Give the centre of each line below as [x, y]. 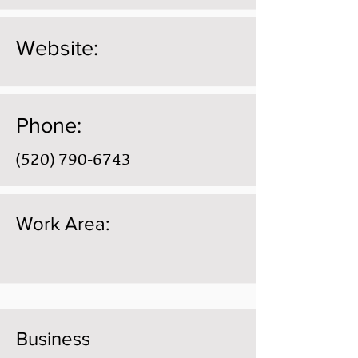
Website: [57, 48]
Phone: [49, 125]
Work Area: [63, 223]
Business [53, 338]
